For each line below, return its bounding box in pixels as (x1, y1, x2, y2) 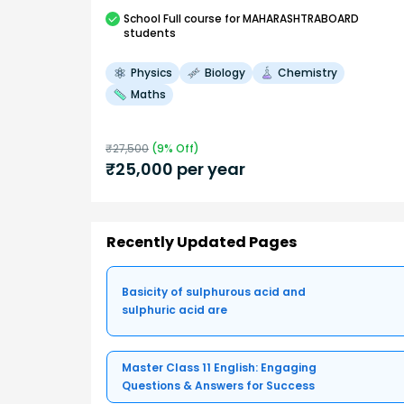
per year (173, 157, 245, 180)
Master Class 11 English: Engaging (122, 360, 317, 376)
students (124, 24, 176, 41)
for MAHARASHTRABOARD (222, 10, 359, 26)
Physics (131, 64, 172, 80)
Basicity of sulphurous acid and (122, 284, 306, 300)
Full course (163, 10, 222, 26)
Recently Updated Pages (106, 232, 297, 253)
